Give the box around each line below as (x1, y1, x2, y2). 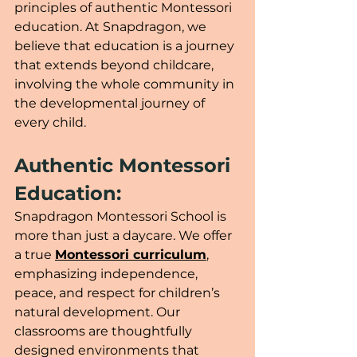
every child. (14, 114, 86, 130)
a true (14, 246, 55, 262)
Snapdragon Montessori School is (14, 208, 229, 224)
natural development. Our (14, 304, 183, 320)
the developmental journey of (14, 95, 208, 111)
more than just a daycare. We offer (14, 227, 235, 243)
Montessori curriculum (55, 246, 206, 262)
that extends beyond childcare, (14, 57, 217, 73)
